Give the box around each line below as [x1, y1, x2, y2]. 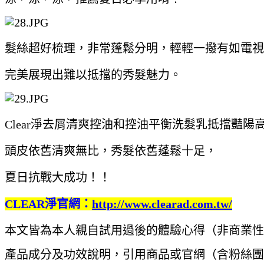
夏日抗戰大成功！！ [5, 170, 111, 184]
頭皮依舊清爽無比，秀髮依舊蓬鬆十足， [5, 144, 217, 157]
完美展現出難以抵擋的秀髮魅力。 [5, 68, 181, 81]
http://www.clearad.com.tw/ [92, 197, 232, 210]
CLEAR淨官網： [5, 197, 92, 210]
